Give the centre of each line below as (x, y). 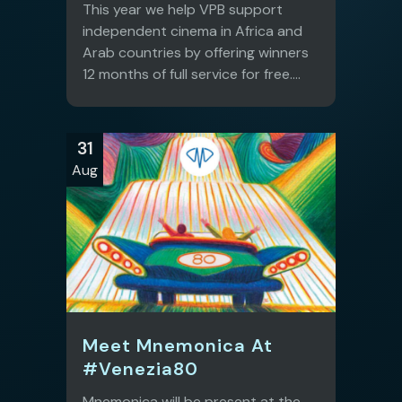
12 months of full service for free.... (192, 74)
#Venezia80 (140, 369)
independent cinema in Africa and (192, 31)
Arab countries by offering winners (196, 52)
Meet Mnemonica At (178, 346)
